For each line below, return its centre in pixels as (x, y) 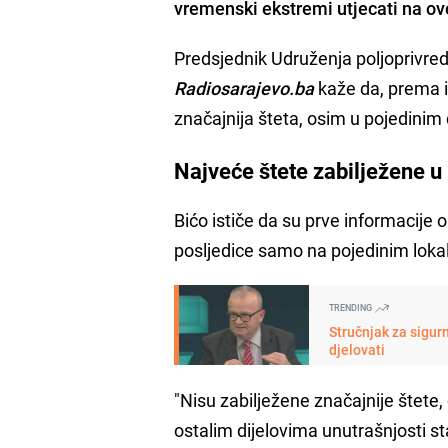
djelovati (357, 349)
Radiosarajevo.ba (244, 87)
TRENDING (352, 307)
